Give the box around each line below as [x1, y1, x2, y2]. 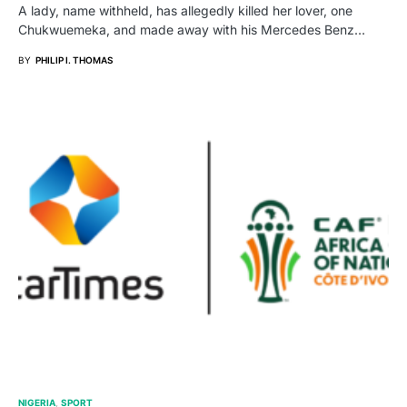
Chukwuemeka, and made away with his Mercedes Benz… [18, 22, 365, 38]
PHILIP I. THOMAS [35, 55, 113, 66]
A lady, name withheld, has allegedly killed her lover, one [18, 3, 352, 19]
